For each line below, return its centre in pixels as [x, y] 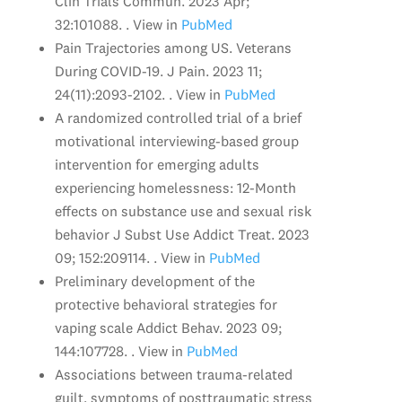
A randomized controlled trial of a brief [178, 117]
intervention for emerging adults [157, 164]
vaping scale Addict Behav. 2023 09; [168, 327]
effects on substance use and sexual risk [183, 210]
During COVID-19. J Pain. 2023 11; [158, 70]
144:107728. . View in [118, 350]
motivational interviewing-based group [176, 140]
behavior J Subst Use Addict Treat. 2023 [182, 234]
